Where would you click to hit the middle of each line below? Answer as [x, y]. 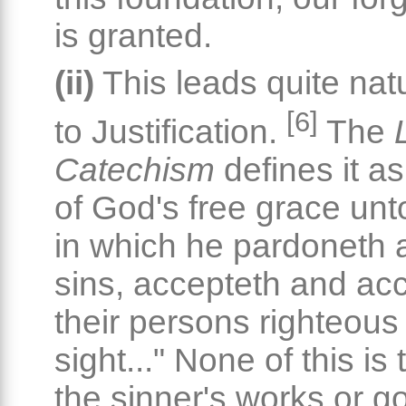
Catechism [135, 170]
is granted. [133, 35]
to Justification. [170, 132]
